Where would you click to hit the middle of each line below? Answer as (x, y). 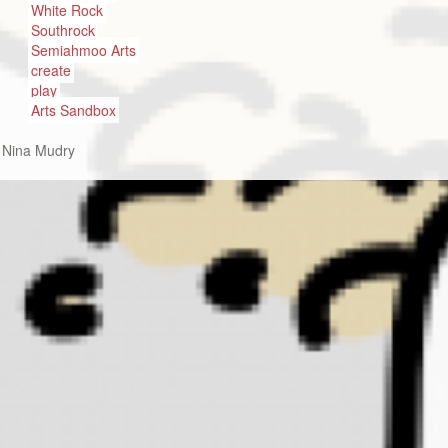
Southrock (62, 30)
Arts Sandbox (73, 110)
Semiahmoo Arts (83, 50)
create (50, 70)
